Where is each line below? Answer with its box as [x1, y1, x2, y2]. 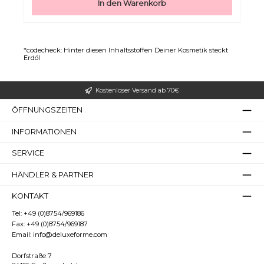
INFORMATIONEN [12, 127, 77, 136]
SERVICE [12, 148, 44, 158]
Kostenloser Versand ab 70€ [95, 86, 179, 94]
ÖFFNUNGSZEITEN [12, 105, 82, 115]
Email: [12, 230, 33, 239]
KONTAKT [12, 191, 48, 200]
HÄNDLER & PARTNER [12, 170, 94, 179]
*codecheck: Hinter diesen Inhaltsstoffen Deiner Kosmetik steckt [24, 46, 228, 55]
